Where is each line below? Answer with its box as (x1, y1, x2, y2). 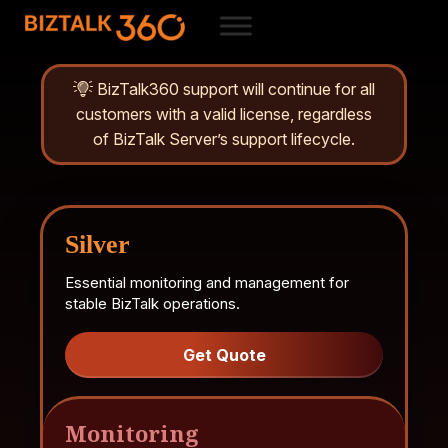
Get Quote (182, 345, 266, 365)
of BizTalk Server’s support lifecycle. (93, 129, 355, 149)
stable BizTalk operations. (65, 294, 240, 313)
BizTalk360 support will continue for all (93, 79, 375, 99)
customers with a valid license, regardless (76, 104, 372, 124)
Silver (65, 230, 130, 259)
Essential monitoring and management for (65, 273, 349, 292)
